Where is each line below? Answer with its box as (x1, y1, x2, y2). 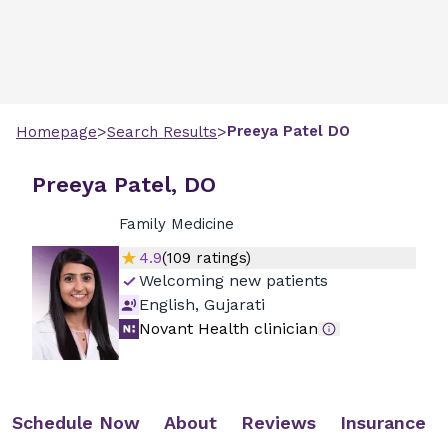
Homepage (16, 123, 97, 141)
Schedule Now (12, 412, 140, 433)
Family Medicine (118, 215, 234, 233)
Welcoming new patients (138, 271, 328, 290)
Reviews (241, 412, 316, 433)
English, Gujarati (138, 295, 265, 314)
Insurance (340, 412, 426, 433)
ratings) (190, 249, 251, 267)
